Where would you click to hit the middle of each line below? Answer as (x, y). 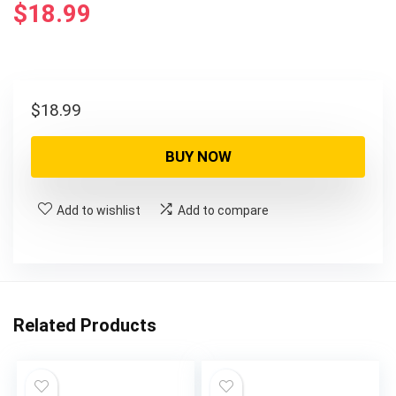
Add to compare (223, 211)
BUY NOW (198, 157)
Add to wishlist (99, 211)
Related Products (85, 326)
